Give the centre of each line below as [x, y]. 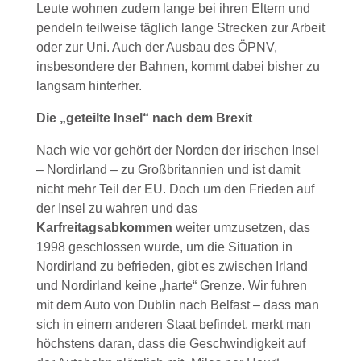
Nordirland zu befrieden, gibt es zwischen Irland [172, 267]
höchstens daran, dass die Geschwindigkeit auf [170, 344]
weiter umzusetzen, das [243, 228]
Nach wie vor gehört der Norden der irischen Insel [177, 151]
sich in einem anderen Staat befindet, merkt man [173, 325]
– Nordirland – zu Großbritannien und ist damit [168, 170]
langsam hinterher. [89, 86]
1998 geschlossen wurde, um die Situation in [164, 247]
